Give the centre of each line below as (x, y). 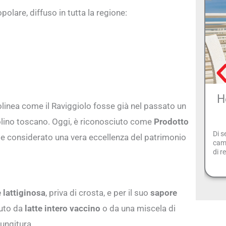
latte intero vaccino (63, 208)
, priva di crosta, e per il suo (98, 192)
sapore (164, 192)
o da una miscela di (138, 208)
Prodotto (171, 121)
